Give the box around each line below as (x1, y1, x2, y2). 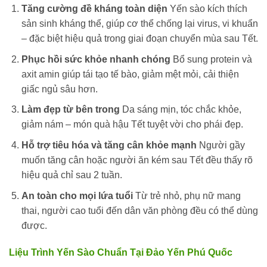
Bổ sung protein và (170, 54, 252, 64)
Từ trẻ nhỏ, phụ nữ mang (132, 190, 241, 201)
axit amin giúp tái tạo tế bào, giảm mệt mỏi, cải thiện (21, 69, 239, 79)
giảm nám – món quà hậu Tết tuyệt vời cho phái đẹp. (21, 119, 243, 130)
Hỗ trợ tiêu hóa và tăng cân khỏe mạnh (21, 140, 197, 151)
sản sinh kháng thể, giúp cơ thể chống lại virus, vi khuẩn (21, 18, 258, 29)
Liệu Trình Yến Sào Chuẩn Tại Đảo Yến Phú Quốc (9, 247, 232, 258)
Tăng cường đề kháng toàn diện (21, 4, 167, 14)
